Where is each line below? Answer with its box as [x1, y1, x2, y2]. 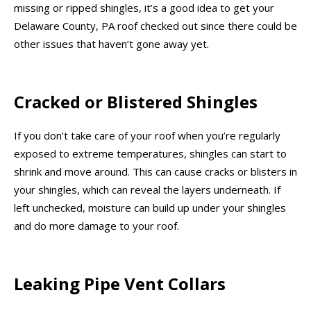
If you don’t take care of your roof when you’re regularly [14, 128, 280, 143]
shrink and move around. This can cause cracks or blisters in [14, 165, 297, 179]
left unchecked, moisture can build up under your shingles [14, 201, 286, 215]
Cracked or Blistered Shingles [14, 90, 258, 113]
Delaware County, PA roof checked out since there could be [14, 19, 297, 33]
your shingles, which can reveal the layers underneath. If [14, 183, 280, 197]
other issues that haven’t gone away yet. [14, 37, 209, 51]
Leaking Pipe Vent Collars [14, 271, 226, 295]
